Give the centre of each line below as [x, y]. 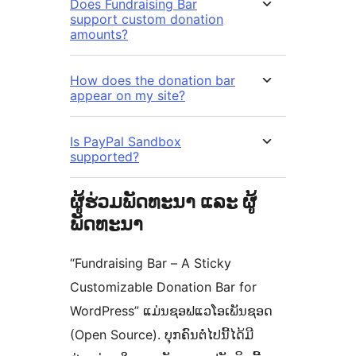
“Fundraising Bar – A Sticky [151, 263]
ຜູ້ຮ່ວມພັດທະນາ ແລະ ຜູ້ [163, 202]
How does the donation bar [153, 81]
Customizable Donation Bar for [163, 287]
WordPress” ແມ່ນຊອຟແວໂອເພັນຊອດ [171, 311]
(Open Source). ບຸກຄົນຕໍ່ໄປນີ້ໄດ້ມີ [162, 335]
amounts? [99, 35]
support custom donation [147, 19]
